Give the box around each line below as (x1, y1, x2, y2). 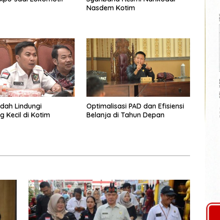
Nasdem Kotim (86, 3, 135, 13)
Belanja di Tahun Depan (86, 110, 165, 120)
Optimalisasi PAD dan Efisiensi (86, 102, 184, 111)
